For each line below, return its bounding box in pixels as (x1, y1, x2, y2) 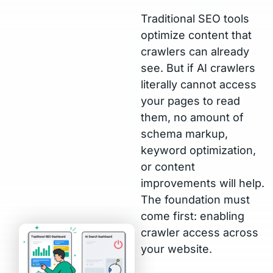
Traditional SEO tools (141, 12, 250, 25)
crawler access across (141, 226, 259, 239)
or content (141, 160, 196, 173)
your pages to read (141, 94, 241, 107)
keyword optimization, (141, 144, 257, 157)
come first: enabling (141, 210, 245, 222)
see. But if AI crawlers (141, 62, 256, 74)
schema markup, (141, 127, 229, 140)
